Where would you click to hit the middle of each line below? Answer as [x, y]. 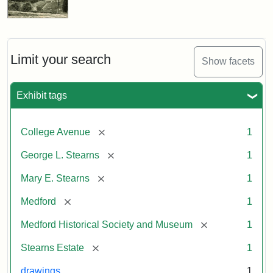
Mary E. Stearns [55, 178]
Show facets [228, 62]
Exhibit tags [42, 95]
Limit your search [61, 59]
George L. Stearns [60, 155]
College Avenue [55, 132]
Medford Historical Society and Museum [107, 224]
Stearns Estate [52, 247]
